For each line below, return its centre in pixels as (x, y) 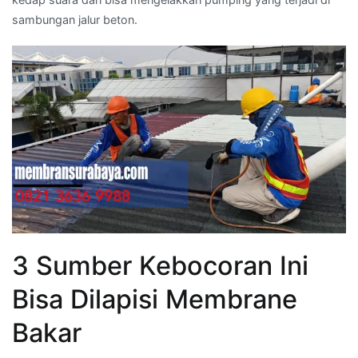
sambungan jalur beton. (75, 20)
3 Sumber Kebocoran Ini (160, 266)
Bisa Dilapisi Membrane (155, 300)
